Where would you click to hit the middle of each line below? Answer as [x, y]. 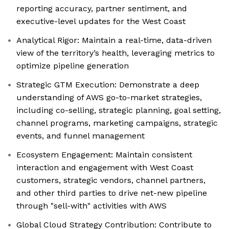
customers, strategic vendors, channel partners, [111, 180]
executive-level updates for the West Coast [101, 21]
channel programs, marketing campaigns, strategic [117, 123]
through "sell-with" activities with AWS [91, 206]
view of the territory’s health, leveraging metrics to [116, 53]
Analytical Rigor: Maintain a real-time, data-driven [114, 40]
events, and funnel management [81, 136]
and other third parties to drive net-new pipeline [112, 193]
